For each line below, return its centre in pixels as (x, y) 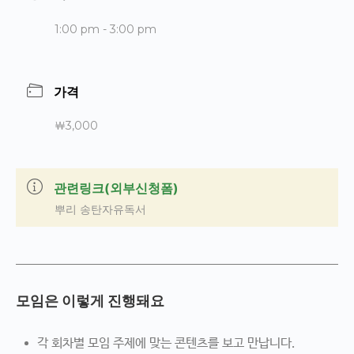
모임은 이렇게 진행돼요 (90, 301)
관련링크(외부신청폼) (116, 188)
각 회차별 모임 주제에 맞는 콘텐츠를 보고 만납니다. (166, 343)
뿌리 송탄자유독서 (100, 209)
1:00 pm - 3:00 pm (105, 29)
